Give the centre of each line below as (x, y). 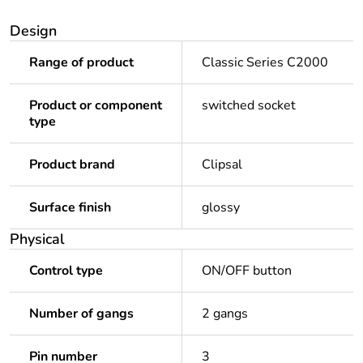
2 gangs (225, 313)
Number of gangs (81, 313)
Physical (37, 239)
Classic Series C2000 (265, 62)
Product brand (72, 164)
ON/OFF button (247, 270)
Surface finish (70, 207)
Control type (66, 270)
